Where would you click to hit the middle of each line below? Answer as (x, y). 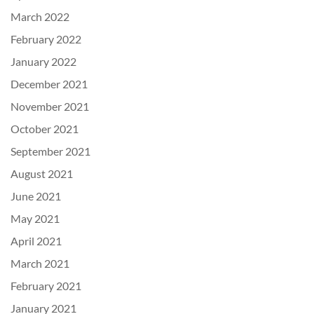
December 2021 (49, 84)
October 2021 (45, 129)
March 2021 (40, 263)
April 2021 (36, 241)
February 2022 (46, 39)
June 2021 (36, 196)
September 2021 (50, 151)
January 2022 (43, 61)
